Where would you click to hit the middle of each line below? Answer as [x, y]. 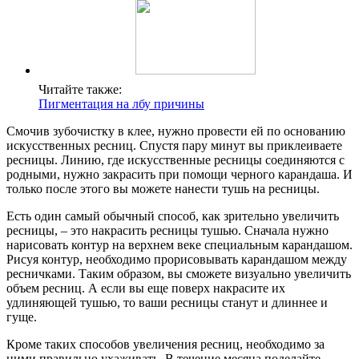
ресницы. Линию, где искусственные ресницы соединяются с [175, 159]
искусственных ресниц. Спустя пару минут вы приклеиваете [174, 145]
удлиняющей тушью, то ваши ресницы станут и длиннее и [167, 302]
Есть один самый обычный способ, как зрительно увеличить [173, 216]
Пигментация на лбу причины [121, 103]
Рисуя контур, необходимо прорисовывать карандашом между [177, 259]
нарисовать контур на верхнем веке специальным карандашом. [179, 244]
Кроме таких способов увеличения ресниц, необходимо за [165, 344]
